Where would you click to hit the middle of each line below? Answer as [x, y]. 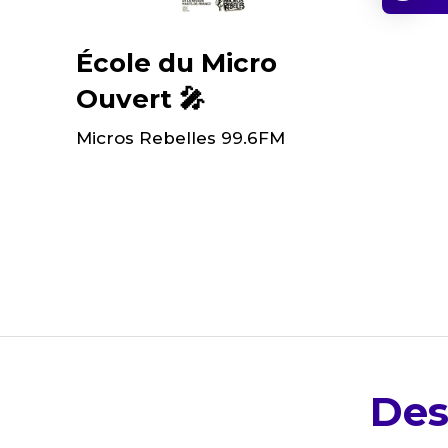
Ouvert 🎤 [140, 99]
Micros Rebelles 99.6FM [180, 138]
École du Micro [176, 63]
